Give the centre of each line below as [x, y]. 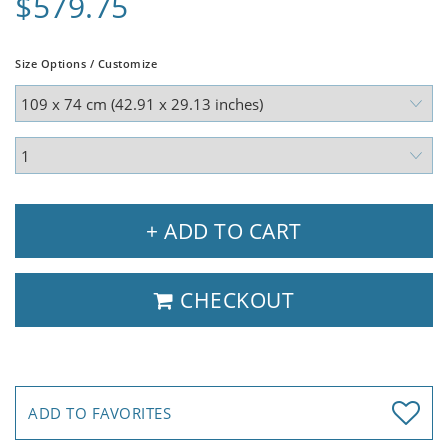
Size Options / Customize [86, 64]
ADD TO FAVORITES [99, 413]
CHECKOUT [234, 300]
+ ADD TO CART [224, 231]
